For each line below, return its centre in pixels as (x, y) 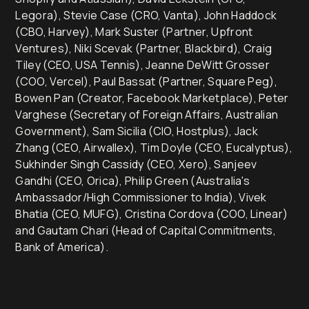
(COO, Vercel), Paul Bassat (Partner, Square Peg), (147, 81)
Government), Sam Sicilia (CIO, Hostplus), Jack (137, 131)
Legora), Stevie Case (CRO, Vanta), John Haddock (146, 15)
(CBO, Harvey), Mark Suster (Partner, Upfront (134, 31)
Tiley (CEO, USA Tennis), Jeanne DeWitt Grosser (143, 64)
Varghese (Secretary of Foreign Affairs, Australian (147, 114)
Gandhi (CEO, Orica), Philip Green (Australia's (133, 180)
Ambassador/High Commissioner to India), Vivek (141, 197)
